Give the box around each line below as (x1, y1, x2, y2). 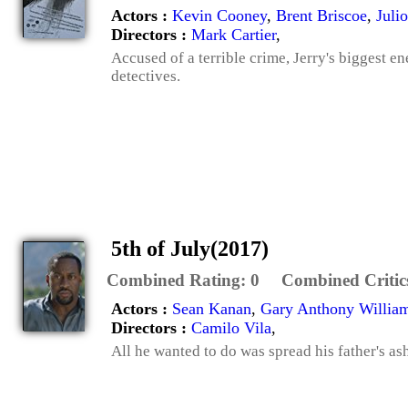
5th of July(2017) (111, 237, 269, 261)
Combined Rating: (107, 270, 250, 291)
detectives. (111, 66, 180, 85)
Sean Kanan (172, 300, 251, 319)
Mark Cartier (191, 25, 276, 44)
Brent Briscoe (276, 5, 367, 25)
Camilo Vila (191, 319, 271, 338)
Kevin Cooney (172, 5, 267, 25)
